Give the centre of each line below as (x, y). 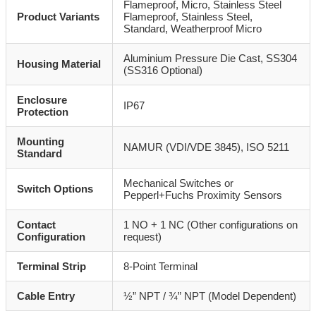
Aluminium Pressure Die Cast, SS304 (210, 58)
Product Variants (58, 16)
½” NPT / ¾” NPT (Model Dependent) (210, 296)
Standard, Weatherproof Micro (193, 28)
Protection (43, 111)
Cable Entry (46, 296)
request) (142, 236)
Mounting (41, 141)
